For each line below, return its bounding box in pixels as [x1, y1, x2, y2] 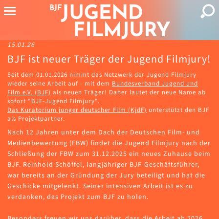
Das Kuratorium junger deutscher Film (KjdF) [7, 106, 147, 115]
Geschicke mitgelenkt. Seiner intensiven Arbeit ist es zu [7, 181, 193, 192]
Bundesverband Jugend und [112, 79, 198, 88]
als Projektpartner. [7, 114, 65, 124]
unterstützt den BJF [147, 106, 209, 115]
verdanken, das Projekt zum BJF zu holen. [7, 192, 149, 202]
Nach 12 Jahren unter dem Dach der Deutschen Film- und [7, 128, 200, 138]
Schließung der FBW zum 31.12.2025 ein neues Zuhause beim [7, 149, 211, 159]
